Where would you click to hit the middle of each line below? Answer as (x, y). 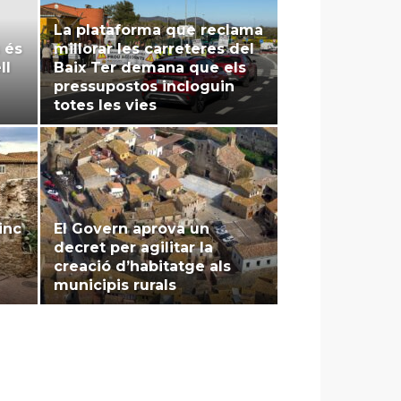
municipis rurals (115, 286)
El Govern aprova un (132, 229)
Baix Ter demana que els (150, 68)
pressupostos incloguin (144, 87)
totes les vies (105, 106)
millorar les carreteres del (154, 49)
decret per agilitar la (133, 248)
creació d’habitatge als (142, 267)
